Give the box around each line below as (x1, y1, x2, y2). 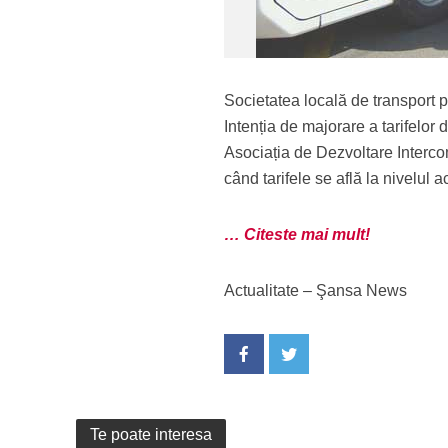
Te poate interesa (89, 426, 212, 443)
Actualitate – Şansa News (224, 282, 408, 299)
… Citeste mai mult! (224, 226, 371, 243)
